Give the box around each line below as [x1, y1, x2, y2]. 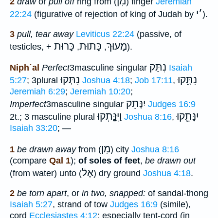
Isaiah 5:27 [10, 199, 53, 209]
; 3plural [27, 75, 60, 86]
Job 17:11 [135, 75, 173, 86]
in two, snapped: [82, 188, 145, 198]
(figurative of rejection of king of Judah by [32, 9, 196, 19]
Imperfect [10, 99, 46, 109]
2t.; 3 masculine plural [10, 112, 97, 122]
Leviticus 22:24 [76, 29, 134, 39]
